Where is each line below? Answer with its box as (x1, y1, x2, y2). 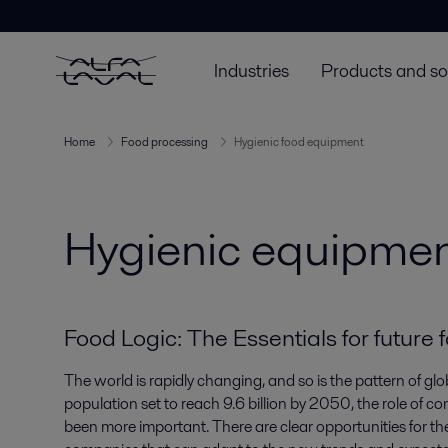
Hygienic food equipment (234, 133, 364, 151)
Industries (214, 57, 289, 83)
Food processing (121, 133, 208, 151)
